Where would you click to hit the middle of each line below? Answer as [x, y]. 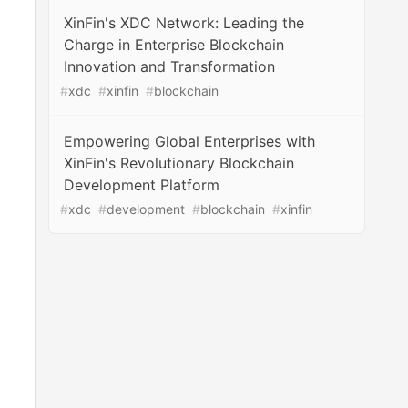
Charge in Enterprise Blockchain [174, 45]
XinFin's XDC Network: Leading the [184, 23]
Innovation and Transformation [170, 66]
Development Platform [142, 185]
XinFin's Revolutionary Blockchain [179, 163]
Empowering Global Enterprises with [190, 141]
